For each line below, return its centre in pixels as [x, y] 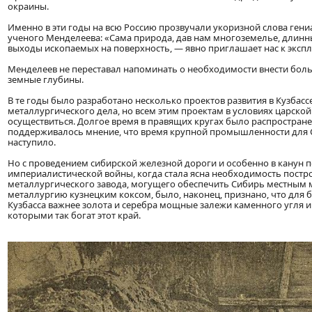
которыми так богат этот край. [74, 216]
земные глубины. [46, 80]
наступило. [32, 142]
